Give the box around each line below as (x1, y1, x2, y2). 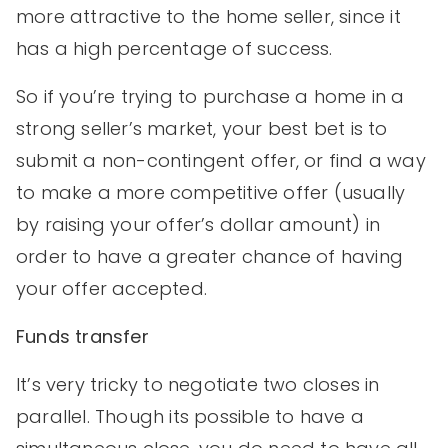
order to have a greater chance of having (16, 243, 404, 269)
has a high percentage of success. (16, 35, 333, 61)
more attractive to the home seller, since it (16, 3, 401, 29)
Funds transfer (16, 323, 149, 349)
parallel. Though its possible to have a (16, 403, 364, 429)
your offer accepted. (16, 275, 207, 301)
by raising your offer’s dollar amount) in (16, 211, 381, 237)
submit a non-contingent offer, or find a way (16, 147, 426, 173)
